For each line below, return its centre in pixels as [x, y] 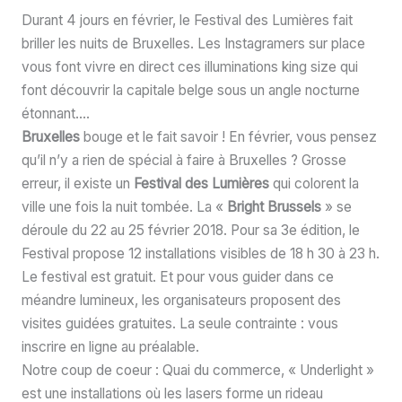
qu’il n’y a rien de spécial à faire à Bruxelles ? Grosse [184, 160]
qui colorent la [314, 183]
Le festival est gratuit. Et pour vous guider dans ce [177, 276]
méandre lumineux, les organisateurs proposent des [181, 300]
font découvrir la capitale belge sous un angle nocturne [190, 90]
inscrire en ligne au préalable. [110, 346]
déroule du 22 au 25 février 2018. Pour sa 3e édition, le [190, 230]
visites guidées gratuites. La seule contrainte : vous [179, 323]
